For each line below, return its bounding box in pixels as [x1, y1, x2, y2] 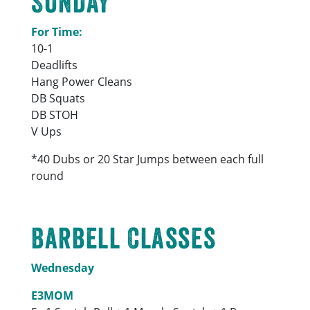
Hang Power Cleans [31, 73, 133, 89]
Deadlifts [31, 57, 78, 73]
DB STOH [31, 107, 79, 122]
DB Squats [31, 90, 86, 106]
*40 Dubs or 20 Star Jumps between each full [31, 151, 264, 167]
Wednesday [31, 259, 95, 275]
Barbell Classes [31, 220, 217, 255]
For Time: [31, 24, 83, 39]
